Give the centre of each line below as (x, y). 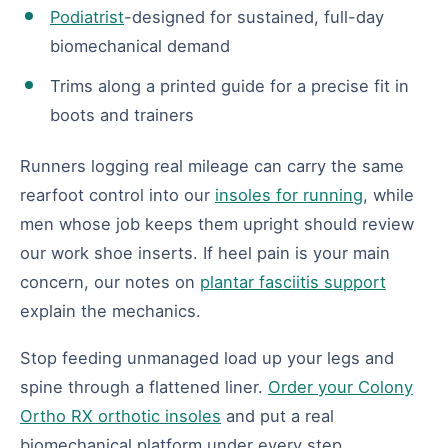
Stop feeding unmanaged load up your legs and (207, 357)
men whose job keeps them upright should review (217, 223)
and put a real (277, 415)
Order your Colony (340, 386)
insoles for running (289, 194)
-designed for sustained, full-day (254, 16)
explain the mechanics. (110, 310)
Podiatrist (87, 16)
